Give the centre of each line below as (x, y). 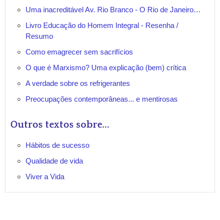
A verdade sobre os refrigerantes (78, 83)
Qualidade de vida (54, 161)
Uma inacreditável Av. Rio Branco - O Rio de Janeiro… (113, 10)
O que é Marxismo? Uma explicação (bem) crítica (106, 68)
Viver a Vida (45, 177)
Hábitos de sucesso (57, 145)
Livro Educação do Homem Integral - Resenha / (102, 25)
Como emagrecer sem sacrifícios (79, 52)
